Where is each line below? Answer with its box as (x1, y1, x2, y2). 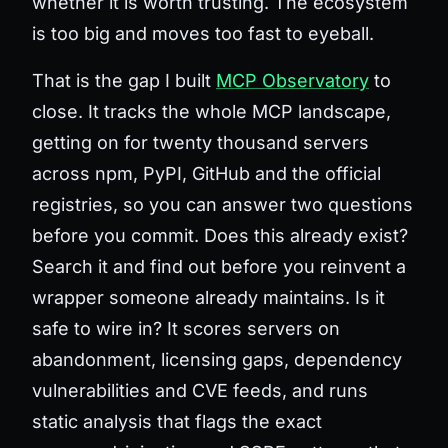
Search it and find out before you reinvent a (32, 255, 406, 277)
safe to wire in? (32, 317, 162, 339)
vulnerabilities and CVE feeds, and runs (32, 379, 368, 401)
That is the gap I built (32, 69, 216, 91)
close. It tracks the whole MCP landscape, (32, 100, 391, 122)
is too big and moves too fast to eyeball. (32, 22, 374, 44)
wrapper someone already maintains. (32, 286, 355, 308)
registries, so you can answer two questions (32, 193, 413, 215)
